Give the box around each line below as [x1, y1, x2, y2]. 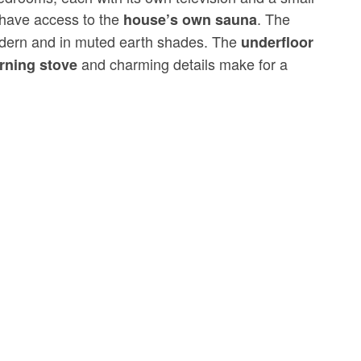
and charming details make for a [77, 53, 288, 74]
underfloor [241, 31, 314, 52]
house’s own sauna [123, 9, 258, 30]
